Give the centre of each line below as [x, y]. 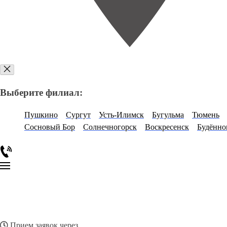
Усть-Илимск [121, 115]
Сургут [78, 115]
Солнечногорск [110, 127]
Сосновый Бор [50, 127]
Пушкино [41, 115]
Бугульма [168, 115]
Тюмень [206, 115]
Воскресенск [167, 127]
